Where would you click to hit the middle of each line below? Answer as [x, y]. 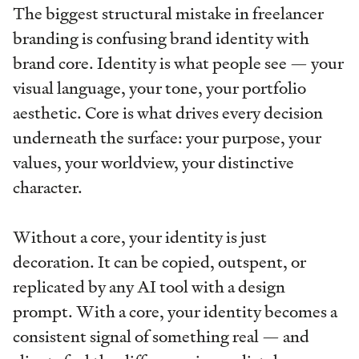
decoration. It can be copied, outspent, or [159, 262]
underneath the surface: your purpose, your [167, 138]
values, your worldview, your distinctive [153, 163]
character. [48, 188]
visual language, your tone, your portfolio [159, 89]
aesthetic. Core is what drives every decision [168, 113]
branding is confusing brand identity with [161, 39]
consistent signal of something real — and [161, 337]
